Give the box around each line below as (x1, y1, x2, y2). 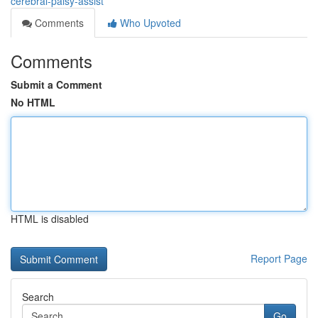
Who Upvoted (117, 16, 181, 30)
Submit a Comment (11, 77, 102, 92)
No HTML (11, 95, 55, 109)
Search (22, 290, 54, 304)
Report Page (251, 251, 307, 265)
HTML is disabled (11, 212, 89, 226)
